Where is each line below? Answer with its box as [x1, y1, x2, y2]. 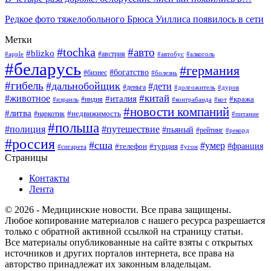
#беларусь [5, 59, 81, 79]
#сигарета [57, 142, 87, 150]
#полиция [5, 123, 45, 134]
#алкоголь [186, 50, 215, 57]
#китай [139, 92, 169, 104]
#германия [180, 63, 240, 78]
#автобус [157, 50, 184, 57]
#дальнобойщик [46, 79, 120, 92]
